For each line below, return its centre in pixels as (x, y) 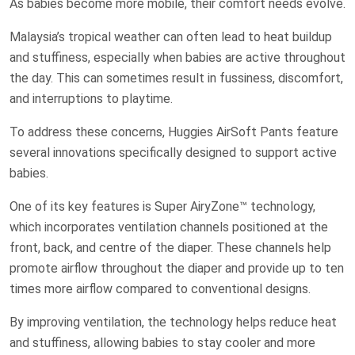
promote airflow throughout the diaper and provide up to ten (177, 268)
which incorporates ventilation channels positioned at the (169, 227)
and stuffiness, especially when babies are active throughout (177, 57)
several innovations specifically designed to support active (173, 152)
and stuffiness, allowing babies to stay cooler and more (162, 342)
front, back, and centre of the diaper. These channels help (170, 247)
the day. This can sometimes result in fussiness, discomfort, (176, 78)
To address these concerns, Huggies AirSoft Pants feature (174, 132)
